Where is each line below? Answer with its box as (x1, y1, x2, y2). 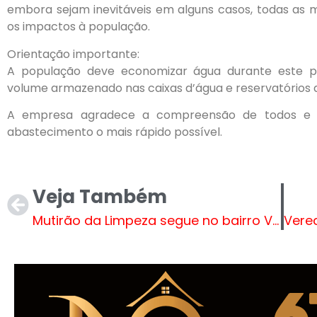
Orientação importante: (7, 45, 139, 62)
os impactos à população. (7, 18, 150, 35)
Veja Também (33, 183, 167, 209)
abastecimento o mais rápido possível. (7, 124, 222, 141)
